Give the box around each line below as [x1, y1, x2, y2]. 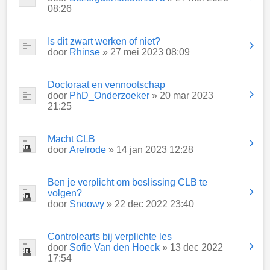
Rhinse [69, 47, 100, 57]
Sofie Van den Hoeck [69, 242, 160, 253]
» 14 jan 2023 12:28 [106, 145, 193, 155]
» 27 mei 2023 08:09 [100, 47, 190, 57]
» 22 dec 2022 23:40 [104, 199, 194, 209]
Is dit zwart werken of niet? [48, 36, 160, 46]
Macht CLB [48, 134, 95, 144]
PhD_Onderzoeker [69, 90, 149, 101]
